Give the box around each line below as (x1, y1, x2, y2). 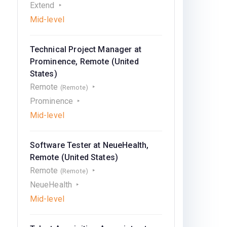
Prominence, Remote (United (29, 57, 139, 66)
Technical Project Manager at (29, 45, 142, 54)
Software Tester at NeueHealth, (29, 140, 149, 150)
